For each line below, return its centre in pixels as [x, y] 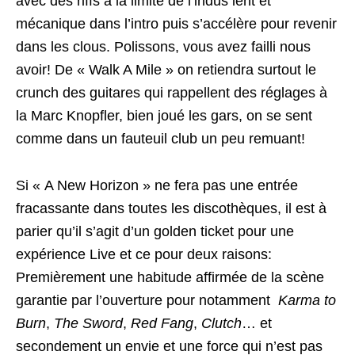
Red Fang [160, 323]
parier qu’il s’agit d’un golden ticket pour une [155, 231]
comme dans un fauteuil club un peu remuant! [160, 139]
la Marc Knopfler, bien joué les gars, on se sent [164, 116]
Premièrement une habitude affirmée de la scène [170, 277]
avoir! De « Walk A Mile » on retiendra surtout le [166, 70]
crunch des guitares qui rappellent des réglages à [172, 93]
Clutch [221, 323]
